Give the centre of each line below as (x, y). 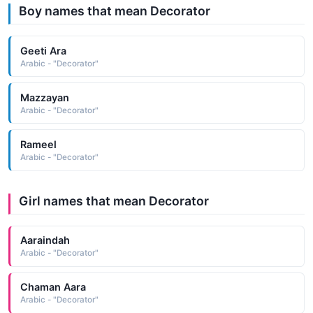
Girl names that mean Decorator (114, 201)
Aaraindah (45, 240)
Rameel (38, 144)
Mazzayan (44, 97)
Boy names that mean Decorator (115, 11)
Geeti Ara (43, 50)
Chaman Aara (53, 287)
